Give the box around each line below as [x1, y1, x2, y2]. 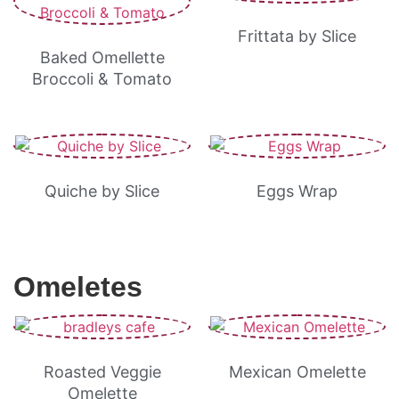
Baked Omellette [39, 48, 165, 67]
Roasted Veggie [43, 362, 161, 381]
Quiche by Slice [45, 182, 159, 200]
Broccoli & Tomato [32, 69, 172, 88]
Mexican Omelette [228, 362, 366, 381]
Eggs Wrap [256, 182, 338, 200]
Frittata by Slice [238, 27, 356, 45]
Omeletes [13, 271, 142, 303]
